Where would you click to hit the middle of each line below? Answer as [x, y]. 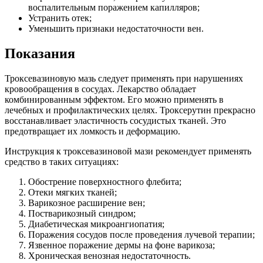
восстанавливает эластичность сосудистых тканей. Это [115, 121]
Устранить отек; [60, 18]
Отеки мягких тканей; [73, 193]
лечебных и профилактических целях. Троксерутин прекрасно [130, 110]
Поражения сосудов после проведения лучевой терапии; [141, 235]
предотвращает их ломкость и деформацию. [92, 131]
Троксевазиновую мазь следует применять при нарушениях [124, 79]
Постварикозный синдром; [82, 214]
